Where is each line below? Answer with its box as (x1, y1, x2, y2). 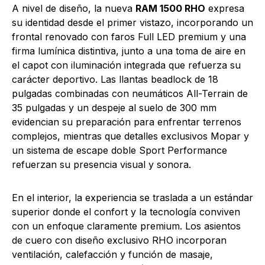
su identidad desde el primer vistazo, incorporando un (12, 16, 253, 28)
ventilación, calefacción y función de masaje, (12, 248, 213, 260)
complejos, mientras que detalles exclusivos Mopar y (12, 130, 249, 142)
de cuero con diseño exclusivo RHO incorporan (12, 234, 227, 246)
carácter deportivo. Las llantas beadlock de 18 (12, 73, 218, 85)
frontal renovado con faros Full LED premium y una (12, 30, 246, 43)
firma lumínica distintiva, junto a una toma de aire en (12, 44, 245, 57)
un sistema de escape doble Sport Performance (12, 144, 227, 156)
